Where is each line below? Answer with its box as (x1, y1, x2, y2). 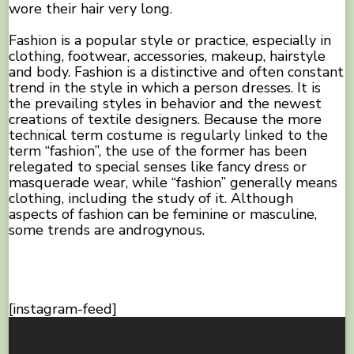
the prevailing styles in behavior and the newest (9, 94, 322, 114)
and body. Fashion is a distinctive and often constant (9, 62, 345, 82)
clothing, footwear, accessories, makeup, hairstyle (9, 47, 326, 66)
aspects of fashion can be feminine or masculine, (9, 205, 318, 224)
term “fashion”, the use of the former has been (9, 141, 307, 161)
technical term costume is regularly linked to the (9, 126, 329, 145)
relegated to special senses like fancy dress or (9, 157, 307, 177)
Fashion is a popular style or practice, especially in (9, 31, 332, 51)
